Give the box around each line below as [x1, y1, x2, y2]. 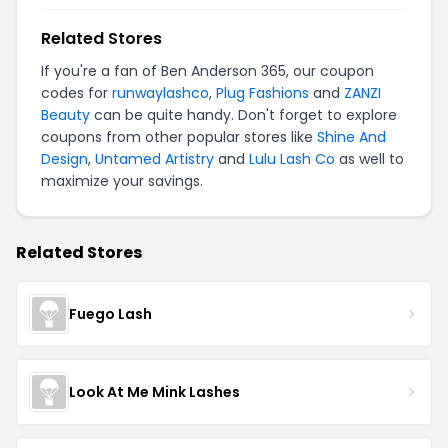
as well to [335, 149, 404, 169]
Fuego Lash [69, 303, 152, 324]
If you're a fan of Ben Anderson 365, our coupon [41, 61, 374, 81]
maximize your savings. [41, 171, 203, 191]
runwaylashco [112, 83, 209, 103]
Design [41, 149, 88, 169]
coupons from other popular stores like [41, 127, 317, 147]
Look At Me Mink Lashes [69, 381, 240, 402]
